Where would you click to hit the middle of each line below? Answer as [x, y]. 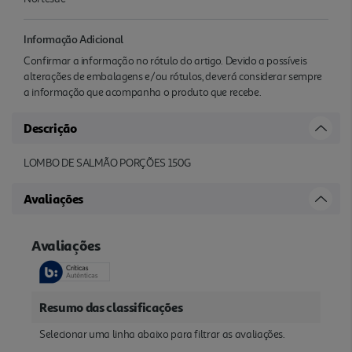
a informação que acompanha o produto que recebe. [143, 92]
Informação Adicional [74, 38]
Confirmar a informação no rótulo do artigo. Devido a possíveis [165, 60]
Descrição [50, 128]
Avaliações [53, 198]
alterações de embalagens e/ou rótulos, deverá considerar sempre [173, 76]
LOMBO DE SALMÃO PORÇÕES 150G [107, 163]
